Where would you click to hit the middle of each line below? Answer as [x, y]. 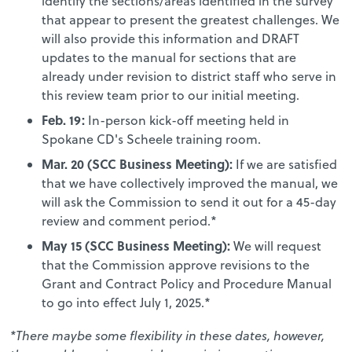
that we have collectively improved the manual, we [190, 183]
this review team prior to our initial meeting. [171, 95]
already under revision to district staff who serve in [189, 76]
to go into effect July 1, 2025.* [126, 302]
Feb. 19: [64, 119]
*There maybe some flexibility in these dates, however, [168, 335]
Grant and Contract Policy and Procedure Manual [187, 283]
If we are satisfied [285, 164]
